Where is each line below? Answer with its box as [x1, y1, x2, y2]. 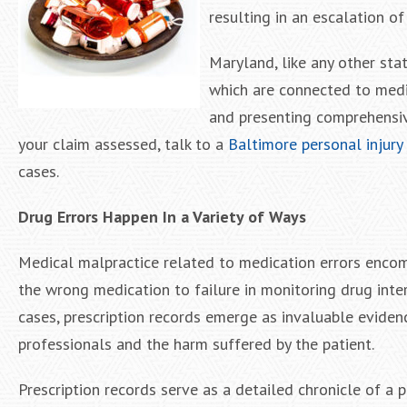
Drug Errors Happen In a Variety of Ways [18, 206, 306, 227]
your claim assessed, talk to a [18, 134, 228, 154]
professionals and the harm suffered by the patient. [18, 333, 374, 354]
